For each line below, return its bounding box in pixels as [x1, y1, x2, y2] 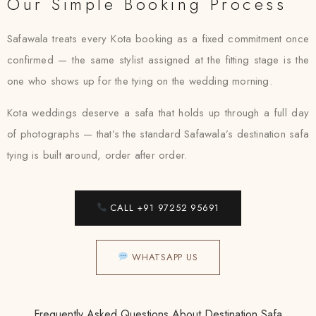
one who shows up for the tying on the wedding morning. [7, 73, 272, 89]
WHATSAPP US [128, 250, 198, 264]
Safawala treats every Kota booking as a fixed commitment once [7, 31, 309, 47]
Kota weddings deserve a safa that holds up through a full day [7, 105, 309, 121]
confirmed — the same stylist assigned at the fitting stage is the [7, 52, 309, 68]
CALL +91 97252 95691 [107, 201, 220, 214]
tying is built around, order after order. [7, 147, 188, 163]
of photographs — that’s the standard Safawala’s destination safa [7, 126, 309, 142]
